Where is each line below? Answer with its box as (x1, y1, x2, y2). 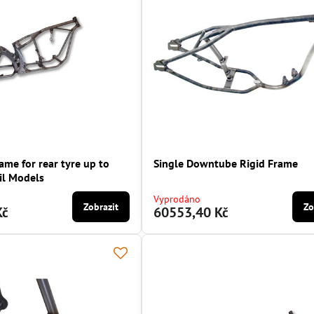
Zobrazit (83, 200, 119, 214)
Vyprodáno (153, 193, 201, 206)
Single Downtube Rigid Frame (153, 156, 299, 171)
